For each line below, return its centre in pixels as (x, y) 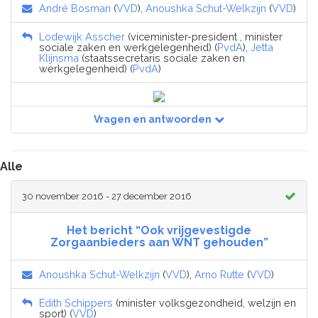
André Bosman (75, 9)
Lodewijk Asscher (82, 37)
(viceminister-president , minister (204, 37)
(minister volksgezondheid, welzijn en (204, 302)
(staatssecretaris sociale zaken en (162, 58)
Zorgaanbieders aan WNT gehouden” (159, 242)
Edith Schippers (76, 302)
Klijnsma (59, 58)
